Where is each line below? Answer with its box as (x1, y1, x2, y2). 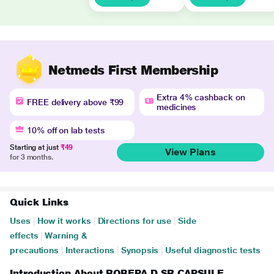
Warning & (45, 231, 87, 240)
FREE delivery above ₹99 (27, 97, 124, 107)
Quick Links (10, 196, 69, 208)
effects (10, 231, 39, 240)
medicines (157, 102, 196, 112)
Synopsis (121, 245, 159, 255)
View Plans (165, 146, 216, 158)
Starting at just (10, 143, 61, 152)
